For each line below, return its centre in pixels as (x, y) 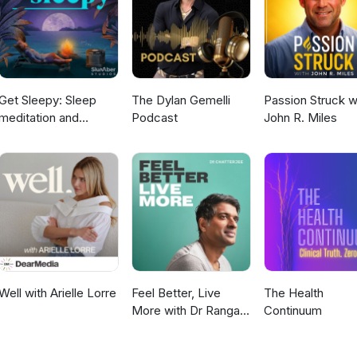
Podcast (154, 118)
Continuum (292, 311)
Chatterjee (160, 328)
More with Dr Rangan (188, 311)
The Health (293, 293)
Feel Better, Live (176, 293)
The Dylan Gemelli (180, 100)
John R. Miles (300, 118)
